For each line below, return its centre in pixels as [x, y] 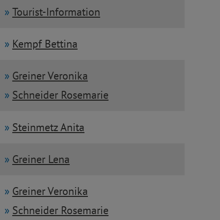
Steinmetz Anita [48, 127]
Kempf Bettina [45, 43]
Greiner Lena [41, 159]
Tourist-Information [56, 12]
